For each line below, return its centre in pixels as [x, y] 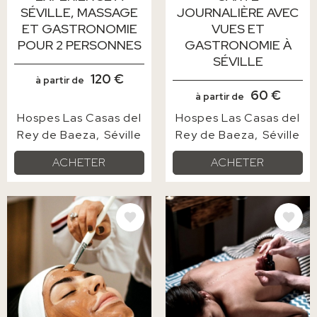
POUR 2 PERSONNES [79, 45]
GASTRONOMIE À [238, 45]
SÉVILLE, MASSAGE [79, 12]
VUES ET [238, 28]
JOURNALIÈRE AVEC [238, 12]
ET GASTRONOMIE [79, 28]
